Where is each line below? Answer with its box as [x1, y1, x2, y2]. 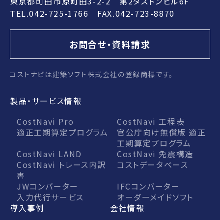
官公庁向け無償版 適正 [117, 126, 206, 138]
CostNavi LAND [17, 148, 82, 160]
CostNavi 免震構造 [117, 148, 193, 160]
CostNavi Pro [17, 115, 74, 127]
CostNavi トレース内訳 [17, 159, 107, 170]
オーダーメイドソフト [117, 191, 193, 203]
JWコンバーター [17, 180, 79, 192]
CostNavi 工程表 [117, 115, 185, 127]
